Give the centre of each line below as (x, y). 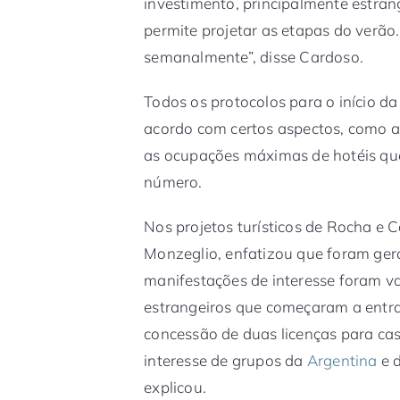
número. (173, 181)
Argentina (342, 360)
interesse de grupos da (225, 360)
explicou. (175, 387)
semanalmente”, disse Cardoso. (254, 56)
